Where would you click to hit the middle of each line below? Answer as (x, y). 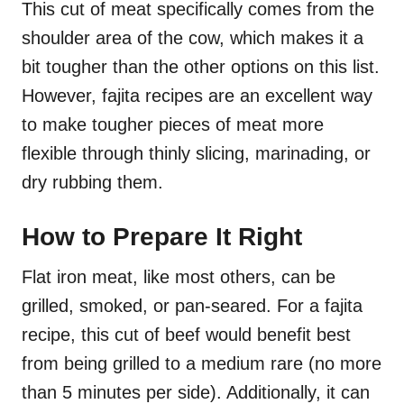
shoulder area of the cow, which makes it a (193, 38)
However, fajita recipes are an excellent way (197, 96)
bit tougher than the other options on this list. (201, 67)
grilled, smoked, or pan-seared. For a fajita (192, 306)
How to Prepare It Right (162, 237)
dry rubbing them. (92, 183)
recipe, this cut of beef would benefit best (186, 335)
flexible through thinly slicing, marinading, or (196, 154)
